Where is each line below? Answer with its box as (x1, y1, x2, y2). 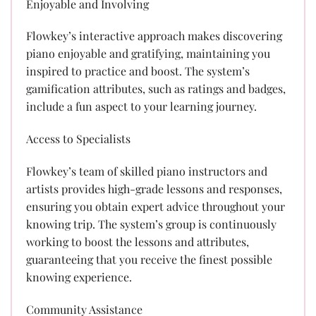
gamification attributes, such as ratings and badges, (26, 81, 286, 97)
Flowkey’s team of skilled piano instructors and (26, 163, 267, 178)
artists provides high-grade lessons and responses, (26, 181, 282, 196)
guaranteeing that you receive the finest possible (26, 251, 272, 267)
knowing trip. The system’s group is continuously (26, 216, 276, 231)
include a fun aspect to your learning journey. (26, 99, 257, 114)
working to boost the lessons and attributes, (26, 233, 249, 249)
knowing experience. (26, 269, 132, 284)
